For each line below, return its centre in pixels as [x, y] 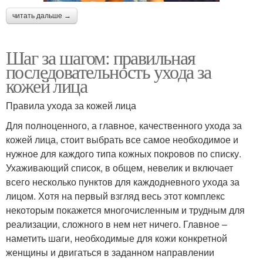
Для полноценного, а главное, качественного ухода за [124, 126]
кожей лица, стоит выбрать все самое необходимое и [122, 140]
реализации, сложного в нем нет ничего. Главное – [117, 224]
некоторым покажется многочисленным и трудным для [125, 210]
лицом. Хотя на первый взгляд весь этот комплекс [115, 196]
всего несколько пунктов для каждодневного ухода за [123, 182]
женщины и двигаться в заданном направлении [110, 252]
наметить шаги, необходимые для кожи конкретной [117, 238]
